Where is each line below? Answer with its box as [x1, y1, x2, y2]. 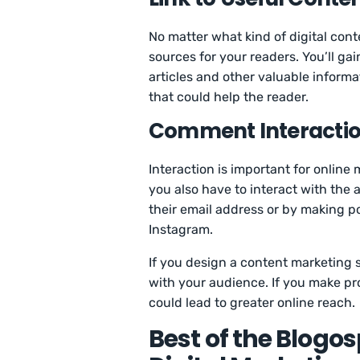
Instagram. [149, 222, 217, 238]
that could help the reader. [149, 89, 313, 105]
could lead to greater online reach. [149, 295, 356, 311]
